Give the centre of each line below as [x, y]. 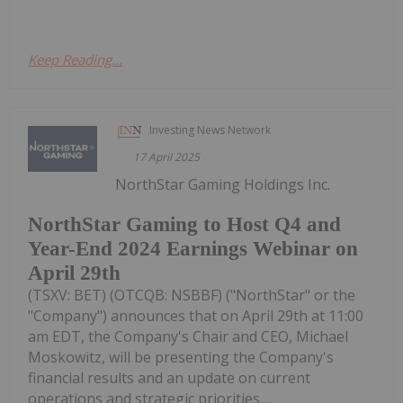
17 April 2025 [167, 157]
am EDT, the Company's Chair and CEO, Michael [188, 337]
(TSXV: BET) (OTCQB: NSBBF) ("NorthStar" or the [192, 296]
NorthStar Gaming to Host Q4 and [184, 225]
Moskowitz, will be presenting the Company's [181, 358]
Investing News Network [210, 130]
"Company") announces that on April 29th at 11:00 [196, 316]
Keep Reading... [75, 59]
